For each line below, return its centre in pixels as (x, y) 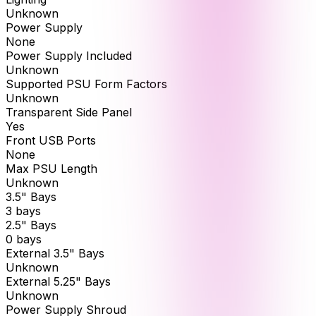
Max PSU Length (51, 169)
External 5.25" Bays (58, 282)
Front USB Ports (51, 141)
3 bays (23, 211)
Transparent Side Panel (69, 113)
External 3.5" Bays (55, 254)
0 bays (24, 239)
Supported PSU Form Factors (86, 84)
